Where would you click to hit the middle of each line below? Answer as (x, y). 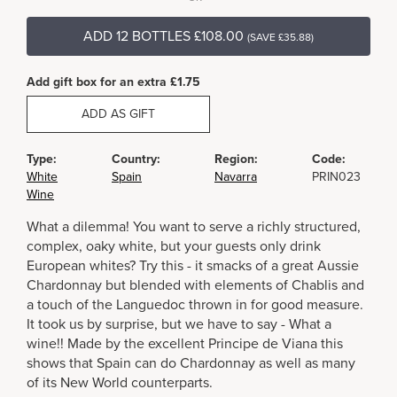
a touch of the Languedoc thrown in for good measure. (195, 305)
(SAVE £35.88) (280, 37)
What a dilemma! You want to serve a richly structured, (194, 227)
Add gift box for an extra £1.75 (113, 82)
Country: (136, 159)
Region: (236, 159)
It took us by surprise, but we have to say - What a (179, 324)
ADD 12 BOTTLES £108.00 (163, 36)
